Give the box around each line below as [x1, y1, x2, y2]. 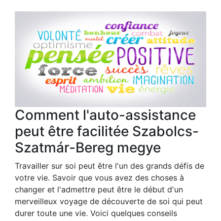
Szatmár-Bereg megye [15, 139, 161, 156]
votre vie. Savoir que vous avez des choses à [15, 173, 184, 183]
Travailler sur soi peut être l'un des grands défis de [15, 161, 204, 171]
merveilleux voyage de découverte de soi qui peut [15, 196, 203, 207]
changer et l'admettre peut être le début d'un [15, 184, 183, 195]
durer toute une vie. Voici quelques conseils [15, 208, 177, 219]
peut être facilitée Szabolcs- [15, 123, 199, 140]
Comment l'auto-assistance [15, 107, 196, 124]
